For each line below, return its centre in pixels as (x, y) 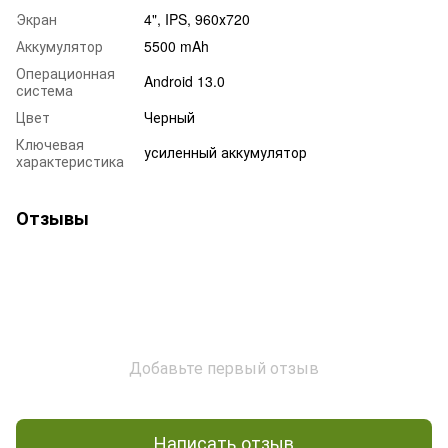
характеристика (70, 160)
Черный (169, 116)
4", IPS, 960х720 (197, 18)
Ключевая (50, 143)
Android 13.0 (184, 80)
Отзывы (52, 217)
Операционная (65, 72)
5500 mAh (176, 45)
